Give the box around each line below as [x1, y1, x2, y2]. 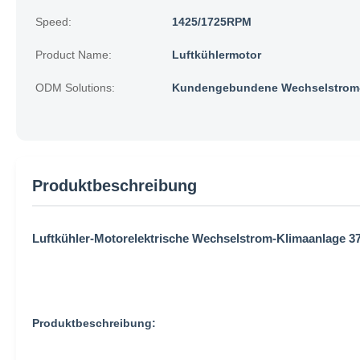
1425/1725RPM [172, 15, 252, 28]
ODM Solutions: [35, 81, 115, 94]
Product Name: [35, 48, 112, 61]
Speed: [35, 15, 72, 28]
